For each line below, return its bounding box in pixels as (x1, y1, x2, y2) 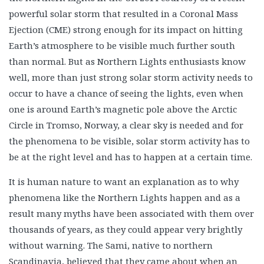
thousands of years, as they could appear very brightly (9, 223, 242, 235)
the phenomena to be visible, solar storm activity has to (9, 134, 250, 147)
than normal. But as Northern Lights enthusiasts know (9, 55, 246, 67)
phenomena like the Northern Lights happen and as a (9, 191, 240, 203)
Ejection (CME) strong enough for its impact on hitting (9, 23, 243, 35)
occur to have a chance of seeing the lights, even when (9, 87, 243, 99)
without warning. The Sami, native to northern (9, 239, 213, 251)
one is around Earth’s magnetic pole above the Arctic (9, 103, 237, 115)
